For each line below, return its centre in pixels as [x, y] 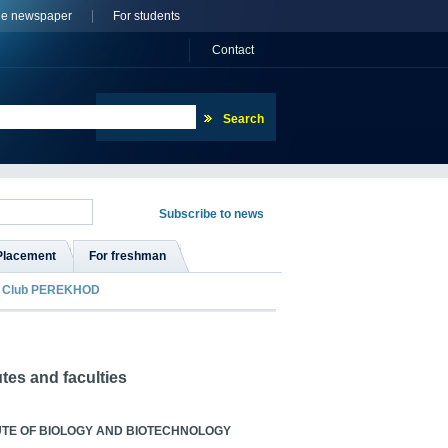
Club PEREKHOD [51, 290]
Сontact [233, 50]
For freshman [127, 256]
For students [146, 16]
